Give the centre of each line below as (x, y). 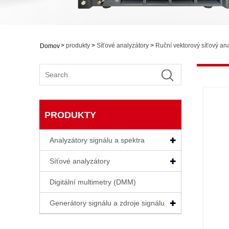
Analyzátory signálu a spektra (97, 140)
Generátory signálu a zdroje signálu (107, 203)
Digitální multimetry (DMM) (93, 182)
